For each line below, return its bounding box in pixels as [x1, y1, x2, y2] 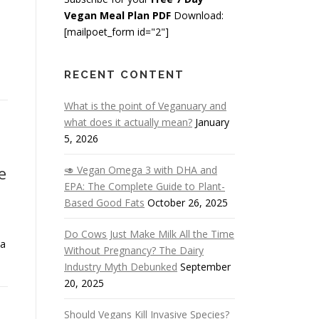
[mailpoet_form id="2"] [64, 25, 169, 38]
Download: [171, 9, 224, 22]
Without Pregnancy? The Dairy [64, 244, 204, 257]
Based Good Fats [64, 196, 145, 209]
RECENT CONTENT [64, 68, 184, 81]
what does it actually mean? [64, 115, 192, 129]
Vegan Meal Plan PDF [64, 9, 171, 22]
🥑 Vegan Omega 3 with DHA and [64, 163, 217, 177]
